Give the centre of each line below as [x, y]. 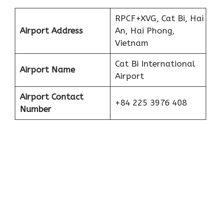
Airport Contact [51, 97]
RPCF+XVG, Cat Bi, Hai [159, 18]
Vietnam [131, 43]
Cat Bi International [155, 64]
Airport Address [51, 31]
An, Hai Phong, [145, 31]
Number [35, 109]
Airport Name [47, 70]
